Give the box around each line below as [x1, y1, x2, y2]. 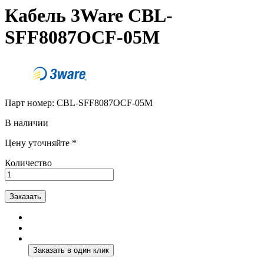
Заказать [9, 192, 41, 201]
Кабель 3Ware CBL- [5, 5, 173, 27]
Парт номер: [5, 97, 57, 108]
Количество [5, 157, 52, 168]
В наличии [5, 117, 48, 128]
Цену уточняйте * [5, 137, 77, 148]
